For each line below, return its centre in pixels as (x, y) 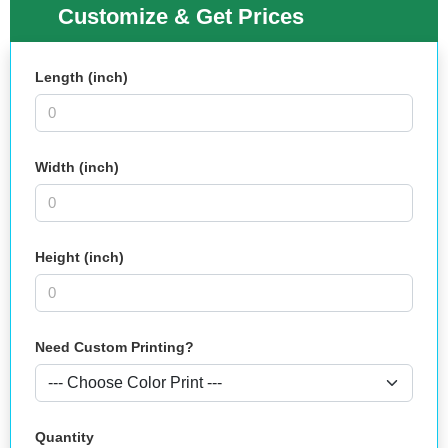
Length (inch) (81, 77)
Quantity (64, 437)
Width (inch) (77, 167)
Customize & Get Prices (181, 16)
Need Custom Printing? (114, 347)
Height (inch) (79, 257)
